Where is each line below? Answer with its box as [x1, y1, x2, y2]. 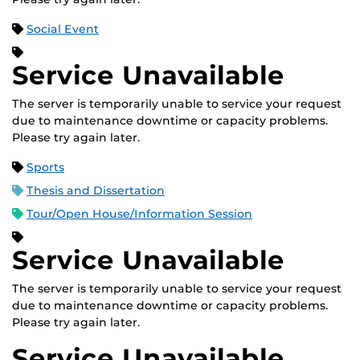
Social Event [27, 22, 99, 37]
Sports [27, 160, 64, 175]
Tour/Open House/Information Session [27, 207, 252, 222]
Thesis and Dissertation [27, 183, 165, 198]
